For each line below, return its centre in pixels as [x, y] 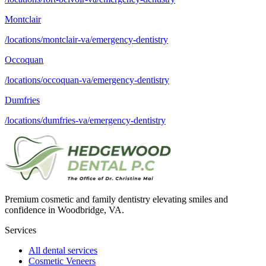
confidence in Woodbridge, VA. [64, 210]
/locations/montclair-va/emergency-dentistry [86, 40]
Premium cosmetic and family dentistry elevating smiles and [116, 199]
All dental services [63, 251]
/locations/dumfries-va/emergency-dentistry [85, 121]
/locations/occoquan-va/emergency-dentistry [87, 80]
